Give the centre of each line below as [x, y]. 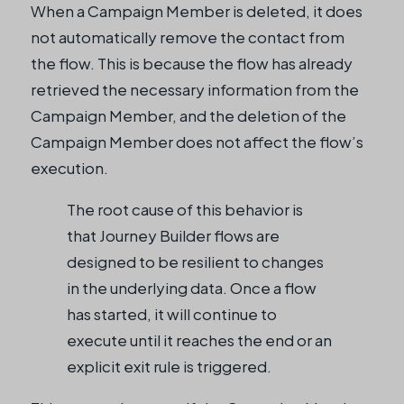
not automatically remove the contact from [188, 37]
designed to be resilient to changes [195, 261]
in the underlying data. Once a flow [192, 287]
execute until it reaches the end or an [199, 340]
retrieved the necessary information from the [195, 89]
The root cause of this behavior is [185, 209]
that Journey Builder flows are [173, 235]
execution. [69, 167]
